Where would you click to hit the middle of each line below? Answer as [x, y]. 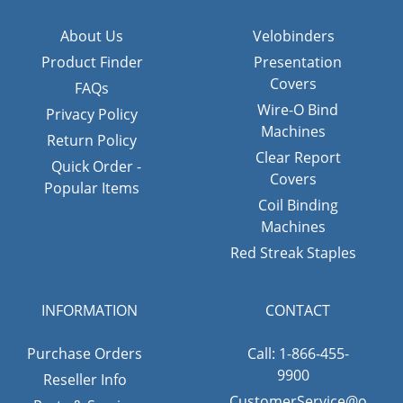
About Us [92, 36]
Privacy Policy [92, 114]
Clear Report [298, 157]
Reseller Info [85, 380]
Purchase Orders [85, 354]
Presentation [298, 62]
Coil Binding [298, 205]
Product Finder [92, 62]
